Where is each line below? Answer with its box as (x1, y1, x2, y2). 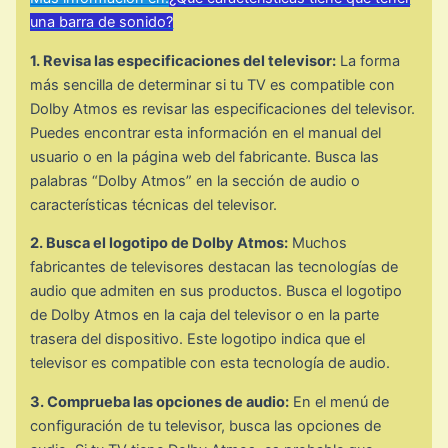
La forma (336, 51, 401, 70)
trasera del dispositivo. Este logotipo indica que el (30, 330, 366, 349)
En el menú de (289, 393, 390, 412)
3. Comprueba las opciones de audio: (30, 393, 290, 412)
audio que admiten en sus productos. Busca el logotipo (30, 282, 403, 301)
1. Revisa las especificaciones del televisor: (30, 51, 337, 70)
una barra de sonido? (30, 13, 174, 32)
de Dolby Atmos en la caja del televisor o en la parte (30, 306, 380, 325)
